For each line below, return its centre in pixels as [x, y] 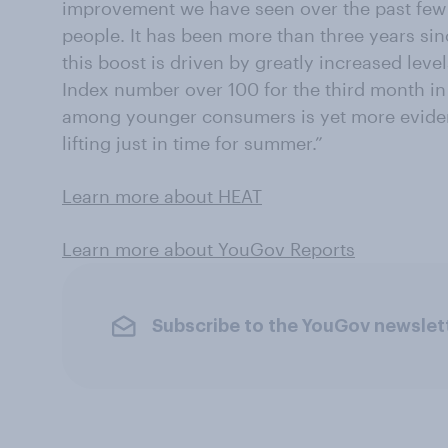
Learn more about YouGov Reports [208, 249]
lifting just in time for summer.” [192, 143]
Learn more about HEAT [162, 196]
